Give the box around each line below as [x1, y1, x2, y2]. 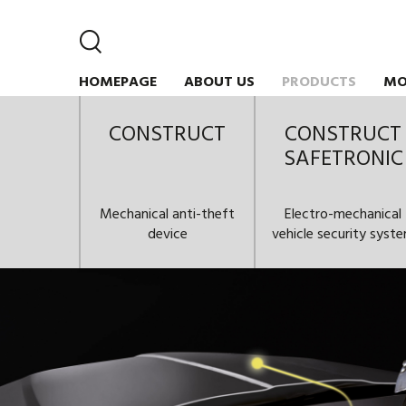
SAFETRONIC [283, 142, 403, 177]
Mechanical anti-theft [100, 203, 235, 227]
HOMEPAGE [79, 71, 157, 94]
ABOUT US [184, 71, 255, 94]
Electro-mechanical [285, 203, 401, 227]
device [147, 223, 188, 246]
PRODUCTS [282, 71, 356, 94]
